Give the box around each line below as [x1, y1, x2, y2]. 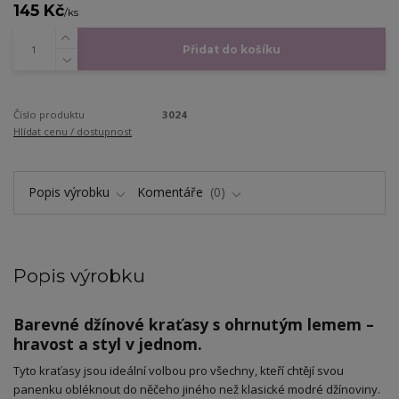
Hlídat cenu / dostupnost [13, 124, 132, 138]
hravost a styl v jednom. [13, 333, 202, 355]
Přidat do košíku [182, 42, 281, 56]
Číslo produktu [13, 107, 85, 121]
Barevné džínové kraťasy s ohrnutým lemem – [13, 313, 374, 336]
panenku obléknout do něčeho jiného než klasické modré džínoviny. [13, 380, 380, 397]
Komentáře [137, 183, 207, 200]
